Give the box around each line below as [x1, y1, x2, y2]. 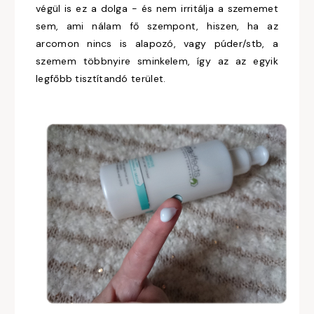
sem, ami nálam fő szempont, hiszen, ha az [36, 20, 278, 33]
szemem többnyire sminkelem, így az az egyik [36, 55, 278, 68]
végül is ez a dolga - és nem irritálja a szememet [36, 2, 278, 15]
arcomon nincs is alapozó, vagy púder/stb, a [36, 37, 278, 50]
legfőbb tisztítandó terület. [36, 72, 166, 86]
